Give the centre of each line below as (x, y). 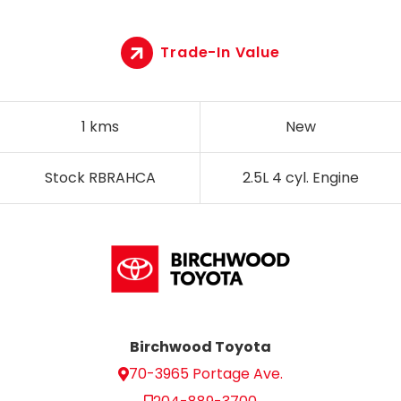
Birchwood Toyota (200, 347)
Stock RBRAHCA (100, 177)
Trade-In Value (220, 52)
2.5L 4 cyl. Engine (301, 177)
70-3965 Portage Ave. (206, 374)
